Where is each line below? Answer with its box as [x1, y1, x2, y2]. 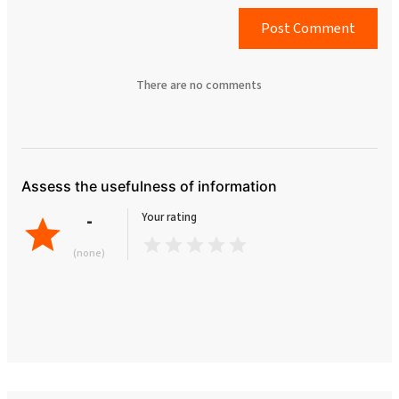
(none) [73, 245, 105, 260]
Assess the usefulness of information [21, 176, 277, 195]
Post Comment [260, 18, 355, 37]
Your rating [142, 209, 197, 225]
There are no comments [136, 76, 263, 94]
